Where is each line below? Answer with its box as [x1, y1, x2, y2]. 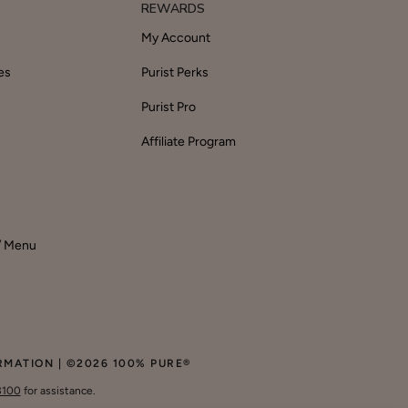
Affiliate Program [140, 134, 236, 150]
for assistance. [20, 384, 96, 398]
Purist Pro [140, 99, 196, 116]
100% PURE [112, 357, 183, 371]
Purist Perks [140, 65, 209, 81]
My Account [140, 30, 210, 46]
